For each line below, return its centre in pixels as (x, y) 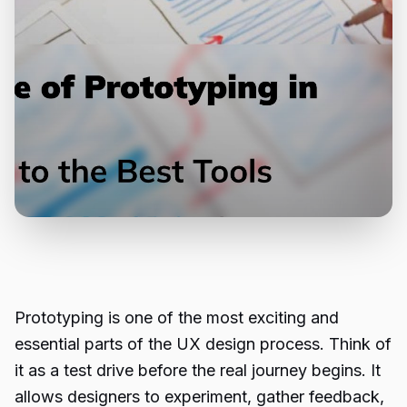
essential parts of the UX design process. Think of (203, 344)
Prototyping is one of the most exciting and (177, 318)
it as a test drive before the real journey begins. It (198, 370)
